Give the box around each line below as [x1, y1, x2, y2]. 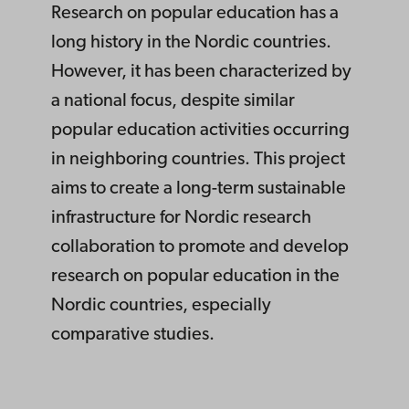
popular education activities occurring [51, 121, 350, 140]
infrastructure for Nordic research [51, 209, 311, 227]
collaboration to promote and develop [51, 238, 349, 257]
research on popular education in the [51, 267, 340, 286]
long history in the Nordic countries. [51, 34, 331, 52]
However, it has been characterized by [51, 63, 351, 81]
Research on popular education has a [51, 5, 339, 23]
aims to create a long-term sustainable [51, 180, 346, 198]
